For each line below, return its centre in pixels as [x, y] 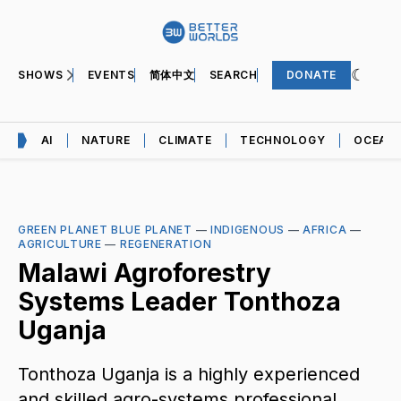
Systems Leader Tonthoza [179, 301]
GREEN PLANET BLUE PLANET [105, 229]
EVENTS [111, 74]
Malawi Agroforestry [145, 273]
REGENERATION [166, 243]
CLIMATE [185, 140]
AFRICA [325, 229]
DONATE [311, 74]
